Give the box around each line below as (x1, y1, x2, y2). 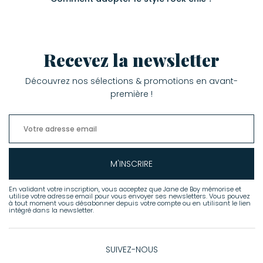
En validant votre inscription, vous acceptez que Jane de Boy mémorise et (9, 184, 241, 194)
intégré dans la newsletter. (9, 205, 94, 215)
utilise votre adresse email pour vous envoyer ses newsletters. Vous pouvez (9, 191, 250, 201)
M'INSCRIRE (110, 157, 153, 170)
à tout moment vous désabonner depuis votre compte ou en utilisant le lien (9, 198, 251, 208)
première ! (110, 87, 153, 100)
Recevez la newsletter (43, 48, 220, 72)
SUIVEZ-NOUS (105, 243, 158, 255)
